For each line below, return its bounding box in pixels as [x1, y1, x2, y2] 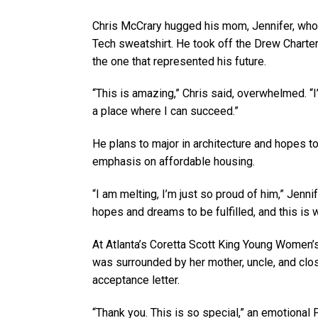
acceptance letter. [92, 273, 180, 287]
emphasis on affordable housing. [92, 155, 255, 169]
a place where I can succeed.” [92, 104, 238, 119]
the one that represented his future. [92, 54, 266, 68]
